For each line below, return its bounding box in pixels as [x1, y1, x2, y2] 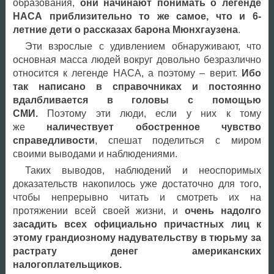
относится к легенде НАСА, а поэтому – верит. [12, 67, 242, 78]
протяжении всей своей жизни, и [12, 205, 185, 216]
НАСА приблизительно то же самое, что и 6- [12, 10, 261, 21]
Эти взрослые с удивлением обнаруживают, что [24, 40, 261, 51]
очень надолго [185, 205, 261, 216]
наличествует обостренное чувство [46, 121, 261, 132]
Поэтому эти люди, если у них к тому [47, 108, 261, 119]
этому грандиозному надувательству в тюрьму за [12, 232, 261, 243]
